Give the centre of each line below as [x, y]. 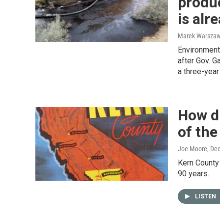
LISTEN [206, 196]
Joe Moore [192, 149]
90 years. [193, 174]
